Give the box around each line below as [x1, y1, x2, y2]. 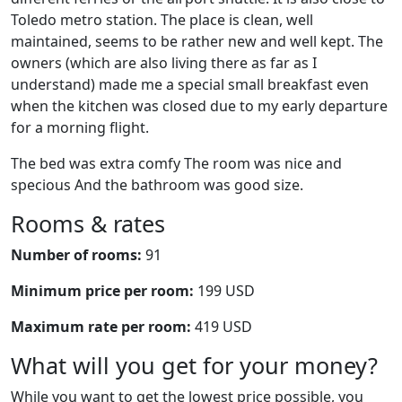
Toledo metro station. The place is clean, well [11, 9, 313, 30]
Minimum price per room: [11, 280, 194, 301]
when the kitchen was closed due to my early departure [11, 95, 388, 116]
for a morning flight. [11, 117, 149, 137]
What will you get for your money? [11, 349, 378, 380]
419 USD [191, 316, 252, 336]
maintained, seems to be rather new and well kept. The [11, 31, 383, 51]
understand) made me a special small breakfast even [11, 74, 369, 94]
